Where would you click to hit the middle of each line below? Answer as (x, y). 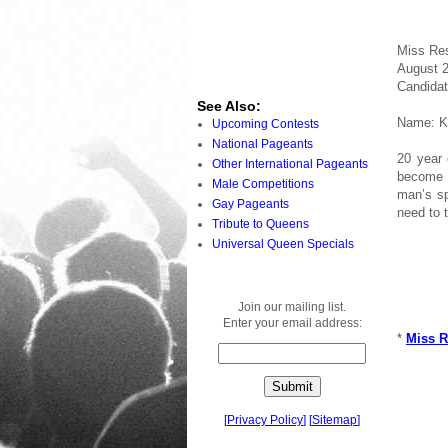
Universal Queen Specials (283, 243)
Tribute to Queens (260, 223)
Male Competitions (263, 183)
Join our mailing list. (292, 306)
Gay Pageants (250, 203)
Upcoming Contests (265, 123)
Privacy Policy (265, 419)
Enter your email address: (292, 322)
